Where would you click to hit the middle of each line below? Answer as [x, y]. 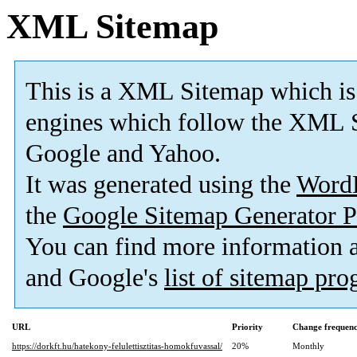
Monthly [308, 346]
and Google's [95, 278]
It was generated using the [161, 185]
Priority [247, 327]
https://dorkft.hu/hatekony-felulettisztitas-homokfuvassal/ [117, 346]
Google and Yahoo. [123, 154]
